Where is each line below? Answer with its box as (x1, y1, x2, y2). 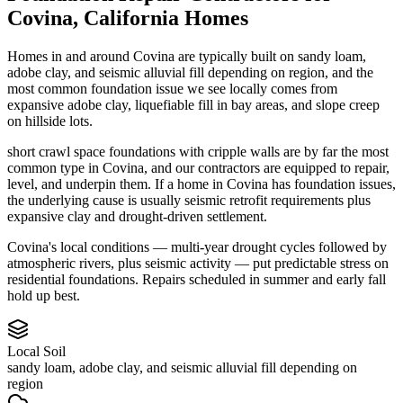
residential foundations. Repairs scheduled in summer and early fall (7, 271, 386, 287)
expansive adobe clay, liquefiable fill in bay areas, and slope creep (7, 96, 380, 112)
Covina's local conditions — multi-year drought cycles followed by (7, 238, 387, 255)
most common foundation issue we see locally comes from (7, 80, 337, 96)
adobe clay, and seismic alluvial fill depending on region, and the (7, 64, 373, 80)
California (84, 5, 179, 30)
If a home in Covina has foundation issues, (155, 175, 396, 192)
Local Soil (7, 343, 66, 359)
